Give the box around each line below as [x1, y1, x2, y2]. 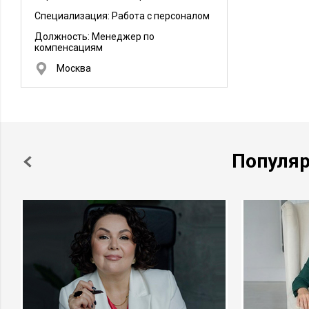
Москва [57, 63, 91, 74]
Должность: [34, 31, 92, 42]
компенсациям [34, 42, 103, 53]
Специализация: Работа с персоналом [34, 10, 210, 21]
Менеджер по [92, 31, 154, 42]
